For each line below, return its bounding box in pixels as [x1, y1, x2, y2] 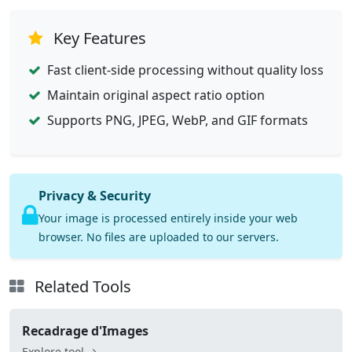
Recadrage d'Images [22, 322, 148, 339]
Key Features [49, 27, 146, 49]
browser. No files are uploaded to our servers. [38, 229, 279, 244]
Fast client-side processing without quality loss [47, 61, 324, 79]
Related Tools [31, 276, 131, 297]
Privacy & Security [38, 187, 151, 204]
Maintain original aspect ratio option [47, 86, 265, 104]
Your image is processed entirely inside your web [38, 211, 298, 225]
